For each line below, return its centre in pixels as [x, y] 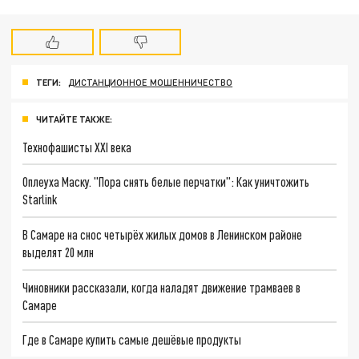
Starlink [40, 200]
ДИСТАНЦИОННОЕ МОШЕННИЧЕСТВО [151, 82]
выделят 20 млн [58, 252]
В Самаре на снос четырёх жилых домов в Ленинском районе [163, 234]
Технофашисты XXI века [77, 147]
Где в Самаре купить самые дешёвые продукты [132, 340]
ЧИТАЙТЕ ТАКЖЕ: [74, 119]
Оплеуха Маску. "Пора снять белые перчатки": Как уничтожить [166, 182]
